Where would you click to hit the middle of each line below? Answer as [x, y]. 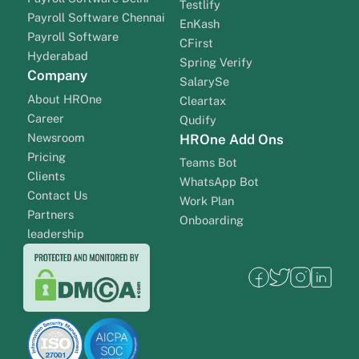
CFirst [196, 42]
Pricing [46, 156]
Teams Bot [208, 163]
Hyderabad [57, 56]
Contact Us [57, 195]
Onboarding [212, 220]
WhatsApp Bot [219, 182]
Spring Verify [216, 62]
